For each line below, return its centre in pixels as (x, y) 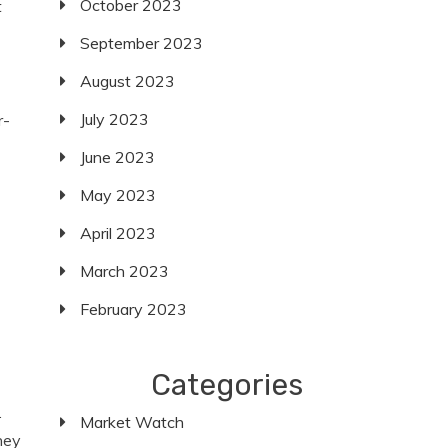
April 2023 (118, 233)
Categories (227, 385)
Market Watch (132, 422)
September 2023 (142, 43)
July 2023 (115, 119)
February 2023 (134, 309)
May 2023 (118, 195)
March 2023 (125, 271)
